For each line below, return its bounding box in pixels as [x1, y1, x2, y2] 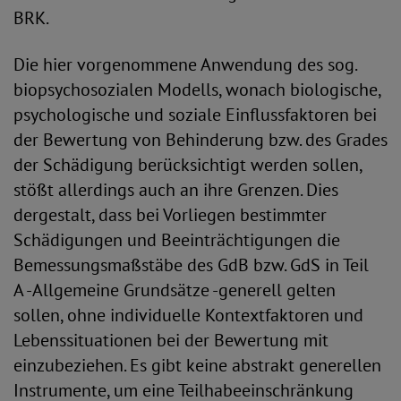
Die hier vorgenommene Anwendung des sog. [13, 53, 356, 76]
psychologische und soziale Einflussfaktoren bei [13, 103, 377, 126]
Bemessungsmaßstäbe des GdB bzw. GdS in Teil [13, 253, 369, 277]
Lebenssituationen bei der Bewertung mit [13, 328, 328, 352]
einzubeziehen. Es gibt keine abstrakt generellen [13, 354, 381, 377]
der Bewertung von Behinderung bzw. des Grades [13, 128, 388, 151]
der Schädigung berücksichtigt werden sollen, [13, 153, 362, 176]
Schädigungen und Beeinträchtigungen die [13, 228, 340, 252]
